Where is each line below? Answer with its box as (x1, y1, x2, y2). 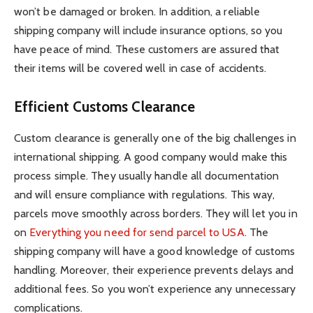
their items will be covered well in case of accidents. (14, 61, 270, 75)
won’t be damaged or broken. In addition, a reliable (14, 4, 261, 18)
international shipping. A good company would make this (14, 150, 288, 163)
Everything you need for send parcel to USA (29, 225, 245, 239)
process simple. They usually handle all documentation (14, 168, 279, 182)
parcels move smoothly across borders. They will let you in (14, 206, 298, 220)
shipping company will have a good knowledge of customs (14, 244, 296, 258)
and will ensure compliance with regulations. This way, (14, 187, 275, 201)
